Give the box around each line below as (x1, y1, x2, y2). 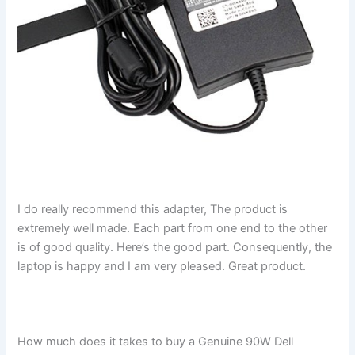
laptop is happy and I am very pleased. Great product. (17, 259, 307, 274)
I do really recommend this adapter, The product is (17, 202, 288, 217)
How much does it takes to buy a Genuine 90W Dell (17, 334, 294, 349)
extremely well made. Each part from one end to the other (17, 221, 328, 236)
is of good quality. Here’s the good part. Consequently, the (17, 240, 333, 255)
